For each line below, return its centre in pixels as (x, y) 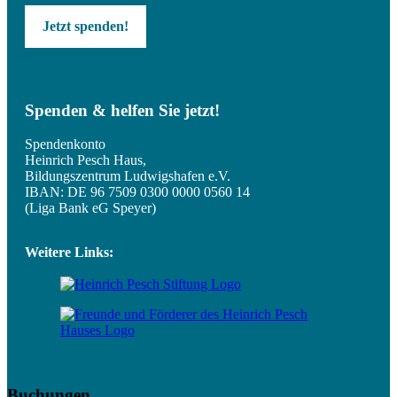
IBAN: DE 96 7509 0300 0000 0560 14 (137, 192)
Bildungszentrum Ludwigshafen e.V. (128, 176)
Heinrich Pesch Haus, (86, 160)
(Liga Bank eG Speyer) (90, 208)
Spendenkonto (65, 144)
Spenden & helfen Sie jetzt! (122, 110)
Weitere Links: (69, 253)
